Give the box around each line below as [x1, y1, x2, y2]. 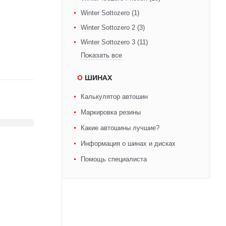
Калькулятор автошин [80, 93, 148, 100]
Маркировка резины [80, 108, 141, 116]
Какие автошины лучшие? [80, 124, 159, 132]
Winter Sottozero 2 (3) [80, 24, 145, 31]
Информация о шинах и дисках [80, 140, 176, 147]
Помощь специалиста [80, 155, 147, 163]
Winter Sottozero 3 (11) [80, 38, 148, 46]
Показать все [80, 53, 122, 59]
